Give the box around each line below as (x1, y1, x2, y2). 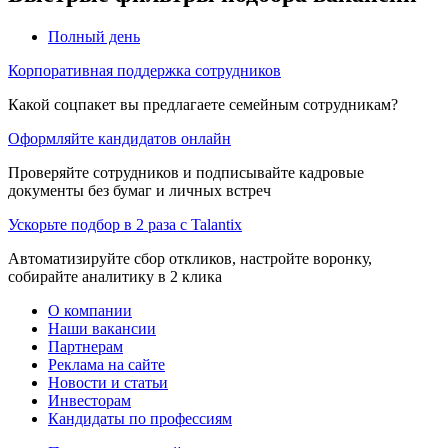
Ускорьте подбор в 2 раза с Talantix (8, 215, 242, 233)
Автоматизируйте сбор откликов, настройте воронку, (8, 249, 372, 267)
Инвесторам (48, 391, 131, 409)
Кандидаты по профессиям (48, 409, 232, 427)
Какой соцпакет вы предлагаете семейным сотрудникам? (8, 95, 398, 113)
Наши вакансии (48, 319, 156, 337)
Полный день (48, 27, 140, 45)
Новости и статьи (48, 373, 168, 391)
